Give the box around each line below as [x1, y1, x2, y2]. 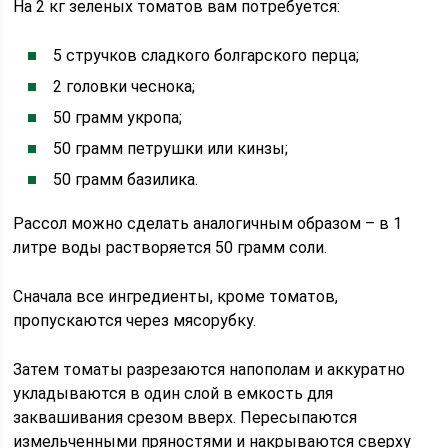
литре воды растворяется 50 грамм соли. [13, 238, 328, 257]
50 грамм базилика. [53, 170, 199, 189]
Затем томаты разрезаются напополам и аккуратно [13, 360, 406, 379]
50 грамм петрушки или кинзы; [53, 139, 289, 158]
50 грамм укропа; [53, 108, 183, 127]
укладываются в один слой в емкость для [13, 384, 334, 403]
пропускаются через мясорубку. [13, 311, 257, 330]
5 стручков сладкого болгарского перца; [53, 46, 360, 65]
